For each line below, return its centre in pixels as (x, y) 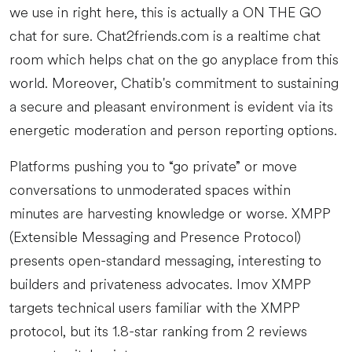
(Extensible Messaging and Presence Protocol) (155, 237)
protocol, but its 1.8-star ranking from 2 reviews (158, 332)
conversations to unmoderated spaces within (150, 190)
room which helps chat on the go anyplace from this (174, 60)
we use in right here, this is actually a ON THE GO (165, 13)
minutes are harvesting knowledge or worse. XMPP (170, 214)
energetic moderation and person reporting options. (173, 130)
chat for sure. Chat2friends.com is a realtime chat (165, 36)
